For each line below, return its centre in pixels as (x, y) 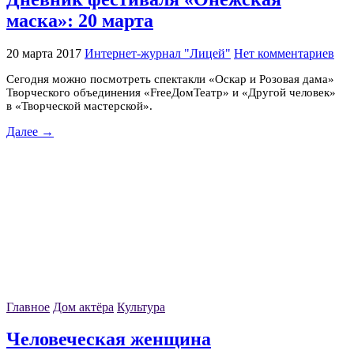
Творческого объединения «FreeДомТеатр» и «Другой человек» (171, 92)
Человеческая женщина (109, 339)
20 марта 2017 (44, 53)
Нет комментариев (284, 53)
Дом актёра (83, 307)
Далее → (30, 131)
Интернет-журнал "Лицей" (158, 53)
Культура (141, 307)
